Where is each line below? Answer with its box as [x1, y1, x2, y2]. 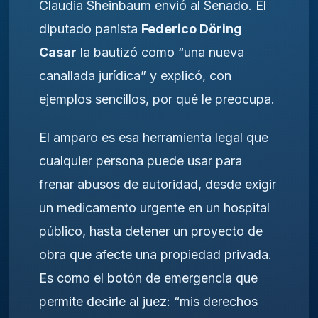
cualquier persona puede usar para [39, 153, 242, 169]
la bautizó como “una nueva [77, 44, 244, 60]
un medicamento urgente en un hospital [39, 200, 270, 216]
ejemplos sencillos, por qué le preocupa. [39, 91, 275, 106]
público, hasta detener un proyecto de [39, 224, 263, 239]
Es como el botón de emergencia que [39, 270, 258, 286]
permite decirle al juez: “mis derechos [39, 294, 258, 309]
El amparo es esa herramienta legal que [39, 130, 268, 146]
